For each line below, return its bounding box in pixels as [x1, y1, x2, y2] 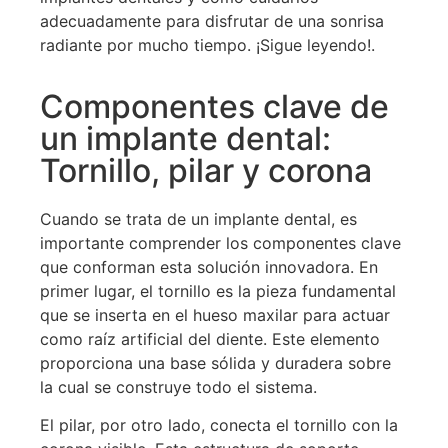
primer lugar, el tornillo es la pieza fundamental [40, 281, 396, 302]
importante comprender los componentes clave [40, 233, 401, 254]
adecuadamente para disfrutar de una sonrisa [40, 10, 384, 31]
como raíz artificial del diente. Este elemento [40, 329, 380, 350]
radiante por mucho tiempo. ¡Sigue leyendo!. [40, 34, 375, 55]
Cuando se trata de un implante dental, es [40, 209, 357, 230]
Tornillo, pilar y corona [40, 151, 372, 191]
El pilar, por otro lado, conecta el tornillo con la [40, 415, 398, 436]
